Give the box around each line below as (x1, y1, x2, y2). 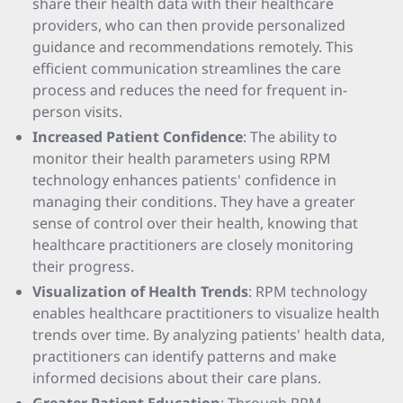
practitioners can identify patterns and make (32, 346, 336, 366)
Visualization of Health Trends (32, 282, 248, 301)
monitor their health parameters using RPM (32, 148, 331, 168)
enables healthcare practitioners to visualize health (32, 303, 380, 323)
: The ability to (243, 127, 337, 147)
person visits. (32, 102, 122, 121)
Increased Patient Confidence (32, 127, 243, 147)
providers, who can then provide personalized (32, 15, 345, 35)
